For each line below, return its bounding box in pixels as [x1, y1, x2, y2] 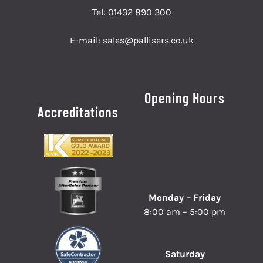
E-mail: [69, 34, 103, 46]
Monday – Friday [149, 191, 221, 203]
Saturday [164, 248, 205, 259]
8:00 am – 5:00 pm [144, 205, 226, 217]
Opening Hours [144, 89, 225, 106]
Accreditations [38, 103, 119, 120]
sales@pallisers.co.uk [102, 34, 194, 46]
